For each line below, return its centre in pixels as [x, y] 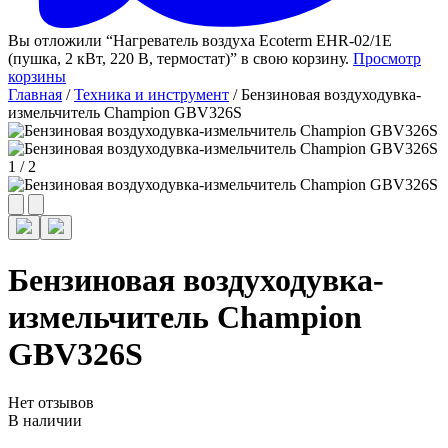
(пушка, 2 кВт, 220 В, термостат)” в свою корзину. [180, 59]
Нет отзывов [51, 402]
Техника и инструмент [151, 95]
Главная [35, 95]
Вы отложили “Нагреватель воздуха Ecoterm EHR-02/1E [200, 41]
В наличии [45, 420]
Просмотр [387, 59]
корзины [37, 77]
